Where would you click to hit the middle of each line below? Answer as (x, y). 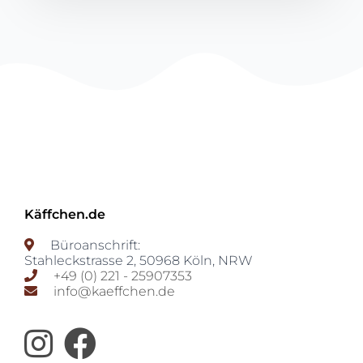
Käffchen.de (65, 214)
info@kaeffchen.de (114, 291)
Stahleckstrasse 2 (79, 260)
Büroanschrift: (87, 245)
